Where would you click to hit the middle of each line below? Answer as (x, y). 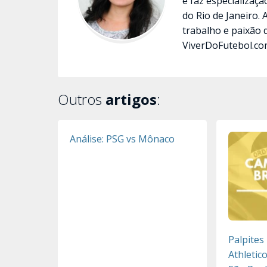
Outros (82, 99)
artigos (131, 99)
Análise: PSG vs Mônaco (122, 139)
